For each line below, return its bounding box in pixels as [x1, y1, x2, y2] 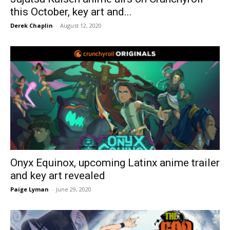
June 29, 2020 [56, 185, 91, 193]
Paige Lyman [10, 185, 49, 193]
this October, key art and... [10, 6, 132, 18]
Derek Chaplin [10, 22, 53, 30]
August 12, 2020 [60, 22, 102, 30]
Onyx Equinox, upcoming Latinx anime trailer [10, 156, 220, 169]
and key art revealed [10, 169, 105, 182]
